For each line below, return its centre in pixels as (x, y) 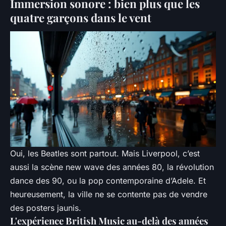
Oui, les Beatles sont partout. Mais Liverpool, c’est (105, 153)
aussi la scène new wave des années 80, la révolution (112, 167)
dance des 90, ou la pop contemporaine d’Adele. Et (108, 180)
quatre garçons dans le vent (81, 18)
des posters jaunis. (46, 208)
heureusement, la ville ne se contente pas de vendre (109, 194)
